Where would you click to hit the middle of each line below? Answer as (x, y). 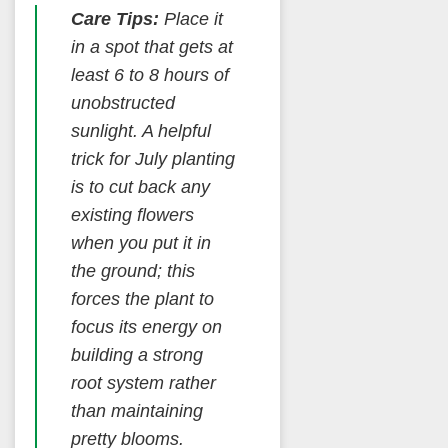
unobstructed (122, 103)
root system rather (143, 383)
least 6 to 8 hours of (149, 75)
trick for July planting (152, 159)
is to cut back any (140, 187)
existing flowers (132, 215)
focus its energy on (146, 327)
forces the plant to (142, 299)
